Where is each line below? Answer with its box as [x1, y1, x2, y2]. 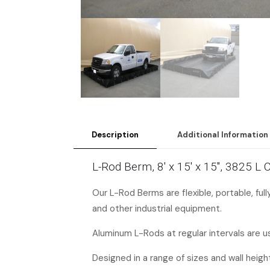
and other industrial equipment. [92, 202, 222, 215]
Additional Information [177, 129, 268, 140]
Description [92, 129, 139, 140]
